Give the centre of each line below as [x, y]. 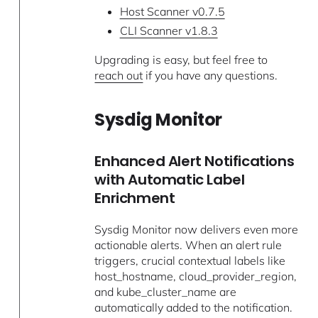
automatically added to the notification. [194, 308]
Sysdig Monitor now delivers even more [197, 230]
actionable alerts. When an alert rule [188, 245]
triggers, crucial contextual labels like [190, 261]
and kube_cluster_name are [166, 292]
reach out [119, 76]
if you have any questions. [210, 76]
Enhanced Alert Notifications [194, 161]
